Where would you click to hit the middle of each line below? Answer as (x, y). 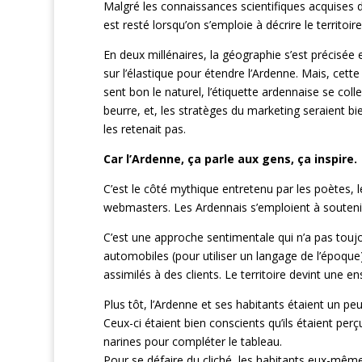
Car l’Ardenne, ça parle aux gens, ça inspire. (230, 159)
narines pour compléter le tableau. (192, 342)
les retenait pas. (144, 129)
